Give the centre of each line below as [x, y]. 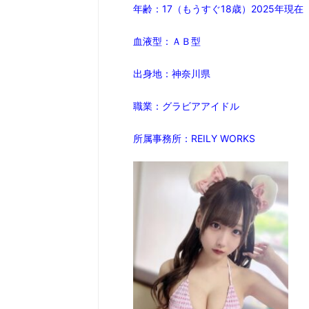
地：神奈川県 [181, 74]
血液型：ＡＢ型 [167, 41]
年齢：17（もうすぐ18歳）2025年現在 [218, 9]
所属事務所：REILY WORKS [194, 139]
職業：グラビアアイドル [186, 106]
